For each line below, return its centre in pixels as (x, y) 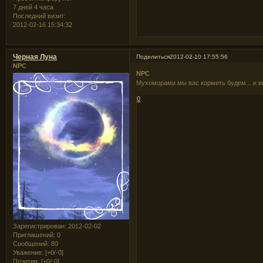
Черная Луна (35, 57)
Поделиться (153, 56)
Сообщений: (31, 244)
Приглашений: (34, 235)
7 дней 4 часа (33, 7)
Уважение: (28, 253)
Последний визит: (39, 16)
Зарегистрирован (39, 226)
